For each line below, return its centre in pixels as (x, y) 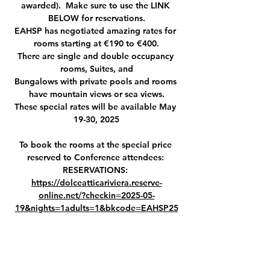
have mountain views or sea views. (96, 94)
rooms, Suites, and (96, 68)
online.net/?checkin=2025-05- (96, 195)
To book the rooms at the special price (96, 144)
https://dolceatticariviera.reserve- (96, 182)
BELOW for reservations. (96, 18)
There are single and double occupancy (96, 56)
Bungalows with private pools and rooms (96, 81)
